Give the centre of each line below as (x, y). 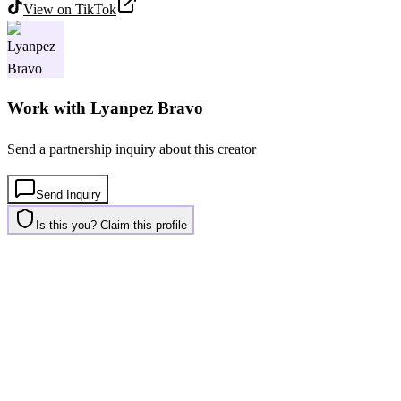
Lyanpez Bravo (147, 108)
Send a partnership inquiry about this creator (132, 149)
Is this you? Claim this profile (111, 225)
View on (49, 10)
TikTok (96, 10)
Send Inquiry (68, 194)
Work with (49, 108)
